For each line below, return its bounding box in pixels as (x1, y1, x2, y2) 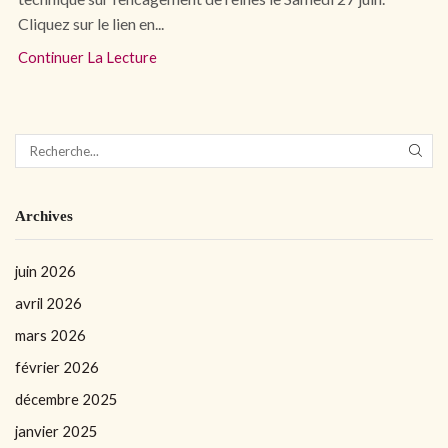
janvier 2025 (15, 422, 98, 441)
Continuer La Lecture (18, 47, 157, 66)
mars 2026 (15, 326, 86, 345)
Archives (15, 208, 73, 225)
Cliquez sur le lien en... (18, 13, 164, 33)
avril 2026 (15, 294, 82, 313)
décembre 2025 (15, 390, 118, 409)
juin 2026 (15, 262, 76, 281)
